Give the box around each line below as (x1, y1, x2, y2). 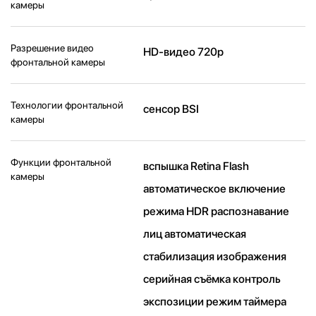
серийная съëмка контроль (143, 272, 281, 286)
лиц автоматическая (143, 227, 247, 241)
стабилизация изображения (143, 250, 287, 264)
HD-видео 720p (143, 45, 224, 59)
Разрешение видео (11, 42, 94, 54)
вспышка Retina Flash (143, 159, 250, 174)
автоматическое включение (143, 182, 286, 196)
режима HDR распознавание (143, 205, 290, 219)
